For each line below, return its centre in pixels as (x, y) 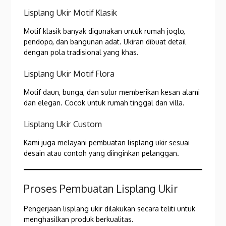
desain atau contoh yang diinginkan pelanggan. (102, 153)
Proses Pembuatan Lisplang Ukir (101, 188)
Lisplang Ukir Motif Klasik (71, 12)
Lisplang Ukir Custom (63, 124)
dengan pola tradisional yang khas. (81, 52)
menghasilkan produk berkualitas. (79, 219)
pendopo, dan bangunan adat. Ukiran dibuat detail (105, 41)
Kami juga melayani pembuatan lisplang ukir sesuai (107, 142)
